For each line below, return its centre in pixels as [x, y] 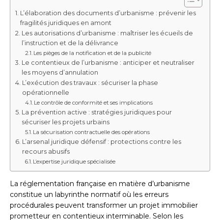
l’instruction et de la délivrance [70, 43]
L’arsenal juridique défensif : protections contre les [101, 142]
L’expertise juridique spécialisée [74, 162]
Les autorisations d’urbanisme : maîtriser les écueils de [107, 33]
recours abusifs [46, 152]
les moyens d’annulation [60, 73]
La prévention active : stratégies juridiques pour [96, 112]
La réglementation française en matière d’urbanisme [100, 184]
